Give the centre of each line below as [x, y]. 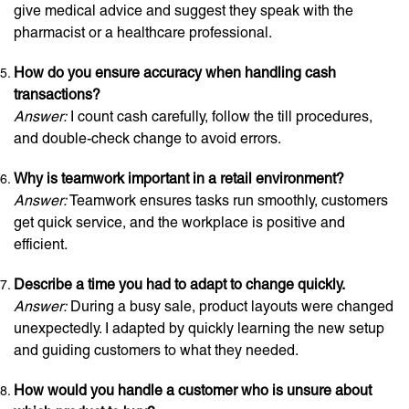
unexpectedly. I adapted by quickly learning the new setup [199, 328]
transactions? [57, 94]
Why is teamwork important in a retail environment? [179, 178]
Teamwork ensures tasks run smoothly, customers [227, 200]
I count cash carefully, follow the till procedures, [220, 116]
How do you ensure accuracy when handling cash [175, 73]
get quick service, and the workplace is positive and [179, 222]
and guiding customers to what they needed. [156, 350]
